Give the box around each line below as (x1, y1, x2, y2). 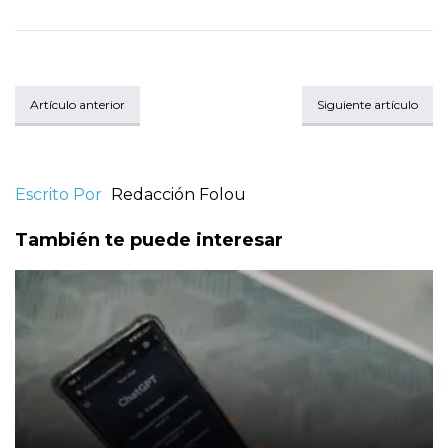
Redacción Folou (111, 185, 246, 205)
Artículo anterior (30, 97, 125, 113)
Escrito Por (15, 185, 102, 205)
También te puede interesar (15, 229, 283, 252)
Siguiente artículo (317, 97, 418, 113)
